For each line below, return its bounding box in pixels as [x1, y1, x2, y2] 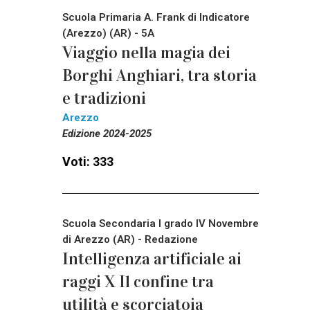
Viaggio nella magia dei [62, 42, 230, 63]
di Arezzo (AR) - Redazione [62, 232, 198, 246]
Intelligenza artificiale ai [62, 248, 241, 269]
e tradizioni [62, 87, 146, 109]
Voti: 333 [62, 154, 113, 169]
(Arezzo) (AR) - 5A [62, 26, 154, 39]
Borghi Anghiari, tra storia [62, 64, 257, 86]
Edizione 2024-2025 [62, 127, 152, 140]
